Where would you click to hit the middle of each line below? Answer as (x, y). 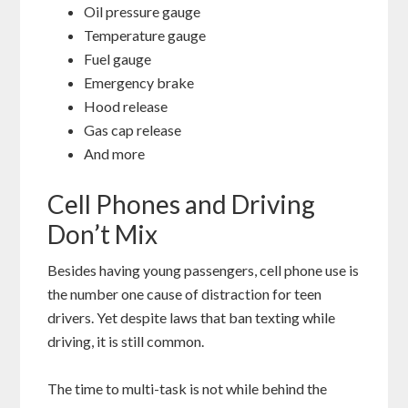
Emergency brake (139, 82)
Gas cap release (133, 129)
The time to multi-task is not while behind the (188, 388)
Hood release (126, 106)
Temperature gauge (145, 35)
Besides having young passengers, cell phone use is (204, 270)
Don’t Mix (103, 234)
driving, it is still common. (126, 341)
